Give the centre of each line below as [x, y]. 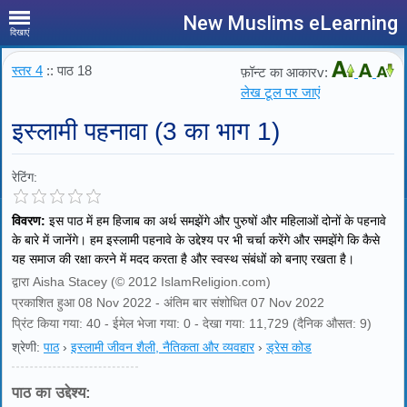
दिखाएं [20, 33]
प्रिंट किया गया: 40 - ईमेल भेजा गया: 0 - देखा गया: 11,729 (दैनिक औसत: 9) [192, 323]
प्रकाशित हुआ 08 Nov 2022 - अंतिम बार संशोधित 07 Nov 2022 [168, 303]
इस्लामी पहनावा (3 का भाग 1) [146, 131]
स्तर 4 [27, 70]
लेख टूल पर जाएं [281, 92]
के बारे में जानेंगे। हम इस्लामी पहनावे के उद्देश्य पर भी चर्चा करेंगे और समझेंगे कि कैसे [196, 240]
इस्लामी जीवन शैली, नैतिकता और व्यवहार [163, 347]
